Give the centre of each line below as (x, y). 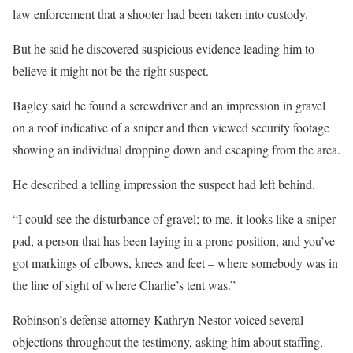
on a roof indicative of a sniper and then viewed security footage (171, 127)
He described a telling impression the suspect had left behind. (164, 184)
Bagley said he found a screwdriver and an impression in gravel (169, 105)
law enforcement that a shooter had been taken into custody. (160, 14)
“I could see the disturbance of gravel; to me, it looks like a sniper (174, 219)
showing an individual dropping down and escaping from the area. (176, 149)
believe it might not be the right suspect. (111, 71)
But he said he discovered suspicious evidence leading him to (163, 48)
